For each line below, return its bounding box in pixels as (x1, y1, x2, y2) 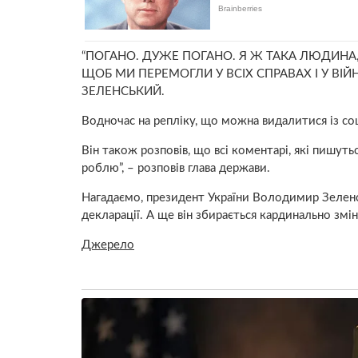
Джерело (82, 239, 134, 252)
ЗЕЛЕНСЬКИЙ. (82, 86, 165, 98)
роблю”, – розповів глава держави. (82, 162, 270, 175)
